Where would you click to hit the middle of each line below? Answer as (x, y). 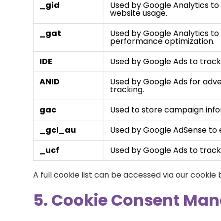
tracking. (127, 90)
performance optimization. (163, 41)
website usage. (139, 13)
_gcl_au (58, 130)
